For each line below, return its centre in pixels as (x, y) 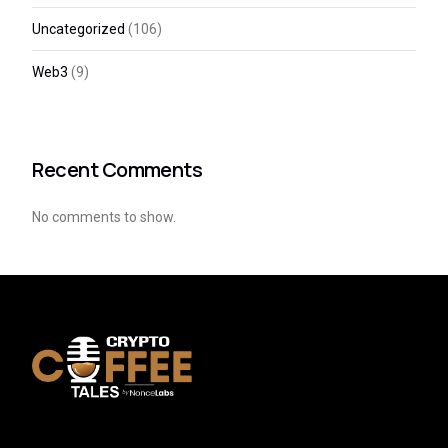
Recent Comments (117, 169)
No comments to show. (104, 216)
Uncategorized (79, 29)
